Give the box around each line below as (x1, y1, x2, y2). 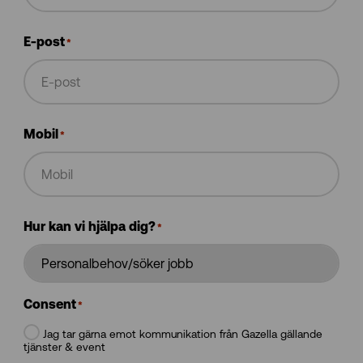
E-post (23, 36, 65, 50)
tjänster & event (23, 340, 105, 354)
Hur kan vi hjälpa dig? (23, 221, 156, 235)
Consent (23, 299, 76, 313)
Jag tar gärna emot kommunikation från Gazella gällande (42, 327, 322, 341)
